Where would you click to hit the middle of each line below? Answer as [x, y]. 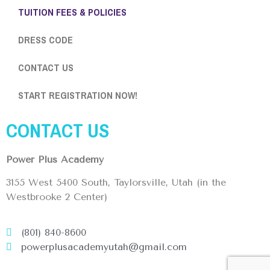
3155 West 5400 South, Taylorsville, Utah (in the [116, 183]
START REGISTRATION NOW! [78, 95]
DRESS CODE [46, 39]
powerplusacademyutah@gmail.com [104, 246]
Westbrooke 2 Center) [57, 197]
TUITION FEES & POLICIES [72, 12]
